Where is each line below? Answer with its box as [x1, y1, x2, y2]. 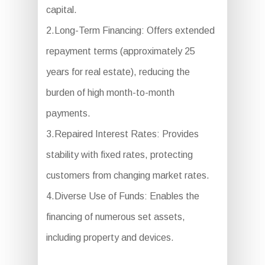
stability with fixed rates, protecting [46, 150, 193, 160]
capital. [46, 5, 77, 15]
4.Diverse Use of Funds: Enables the [46, 191, 199, 202]
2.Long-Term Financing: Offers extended [46, 25, 215, 36]
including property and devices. [46, 232, 174, 243]
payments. [46, 108, 91, 119]
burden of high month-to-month [46, 88, 174, 98]
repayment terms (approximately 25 [46, 46, 195, 57]
